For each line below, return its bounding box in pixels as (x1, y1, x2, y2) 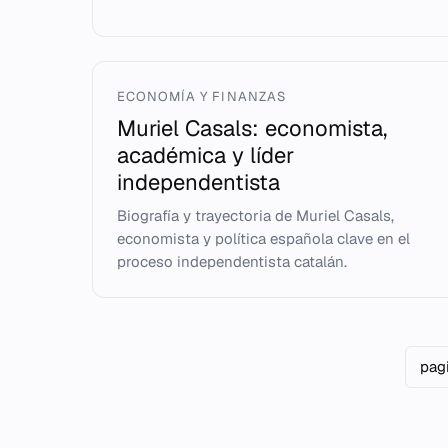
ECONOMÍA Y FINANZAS (117, 88, 286, 105)
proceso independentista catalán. (117, 252, 347, 271)
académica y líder (117, 141, 294, 169)
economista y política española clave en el (117, 229, 410, 248)
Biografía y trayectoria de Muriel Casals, (117, 206, 394, 225)
